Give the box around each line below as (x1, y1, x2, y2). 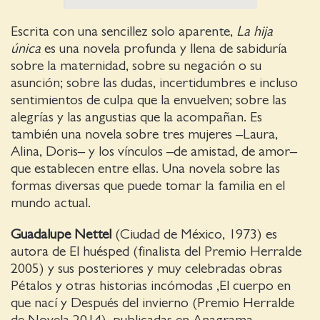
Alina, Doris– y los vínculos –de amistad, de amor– (11, 144, 297, 159)
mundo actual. (11, 196, 91, 211)
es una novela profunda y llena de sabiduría (41, 41, 287, 56)
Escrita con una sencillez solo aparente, (11, 24, 236, 39)
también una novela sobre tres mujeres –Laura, (11, 127, 278, 142)
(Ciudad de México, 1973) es (115, 227, 277, 242)
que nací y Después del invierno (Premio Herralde (11, 296, 294, 311)
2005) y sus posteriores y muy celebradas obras (11, 261, 282, 276)
